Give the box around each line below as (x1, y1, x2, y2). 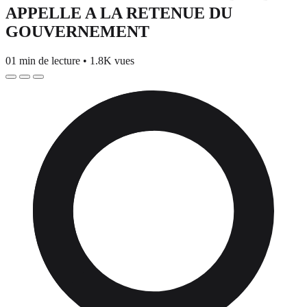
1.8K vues (90, 54, 134, 66)
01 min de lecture (5, 54, 83, 66)
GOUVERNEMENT (5, 22, 149, 40)
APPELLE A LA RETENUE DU (5, 3, 232, 22)
